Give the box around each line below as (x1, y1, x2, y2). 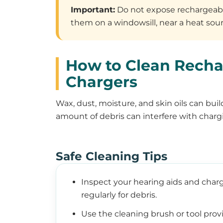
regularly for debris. (81, 190, 157, 200)
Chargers (66, 73, 137, 92)
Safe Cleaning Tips (56, 149, 167, 164)
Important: (71, 5, 115, 15)
